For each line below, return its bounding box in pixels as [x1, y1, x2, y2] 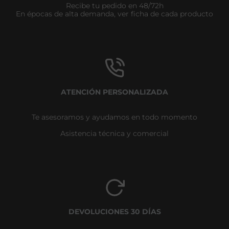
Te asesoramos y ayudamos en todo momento [32, 112, 197, 122]
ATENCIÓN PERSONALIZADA [61, 87, 168, 97]
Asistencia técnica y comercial [60, 128, 169, 138]
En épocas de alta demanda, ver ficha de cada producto [16, 9, 213, 18]
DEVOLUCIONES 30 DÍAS [68, 207, 161, 216]
